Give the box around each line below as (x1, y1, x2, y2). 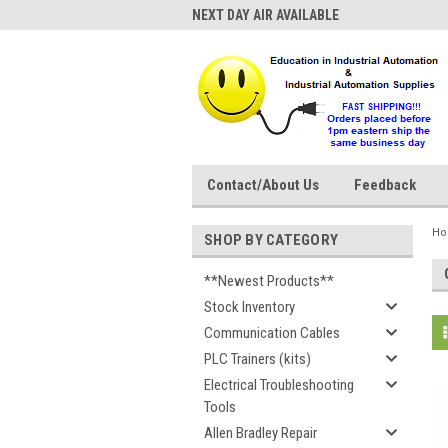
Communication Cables (204, 324, 340, 342)
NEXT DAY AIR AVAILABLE (192, 7, 339, 23)
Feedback (354, 176, 416, 194)
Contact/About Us (207, 176, 319, 194)
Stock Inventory (204, 298, 295, 316)
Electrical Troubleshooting (204, 376, 354, 394)
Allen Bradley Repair (204, 424, 317, 442)
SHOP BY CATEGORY (204, 231, 338, 249)
